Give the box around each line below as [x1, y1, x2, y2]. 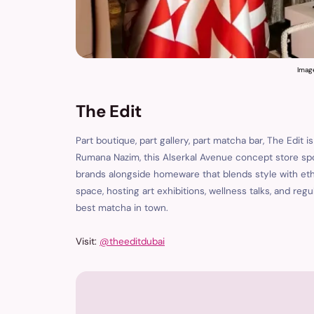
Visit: [76, 235, 100, 248]
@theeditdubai [100, 235, 165, 248]
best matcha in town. [76, 202, 168, 214]
